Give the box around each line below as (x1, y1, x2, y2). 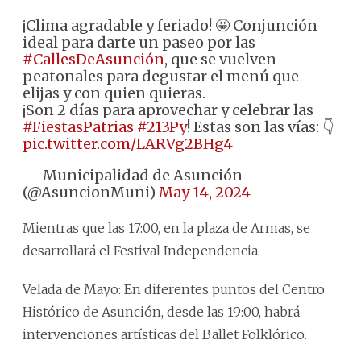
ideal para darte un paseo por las (23, 32, 255, 52)
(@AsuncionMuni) (23, 182, 159, 201)
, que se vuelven (164, 49, 276, 68)
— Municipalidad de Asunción (23, 165, 243, 185)
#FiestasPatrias (23, 117, 134, 136)
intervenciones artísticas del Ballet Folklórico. (23, 326, 307, 342)
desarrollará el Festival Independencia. (23, 242, 260, 259)
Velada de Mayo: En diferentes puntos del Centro (23, 280, 325, 297)
